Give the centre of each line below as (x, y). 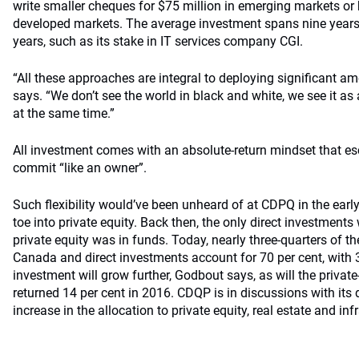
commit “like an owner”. (80, 168)
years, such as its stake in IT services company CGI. (158, 41)
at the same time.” (64, 113)
